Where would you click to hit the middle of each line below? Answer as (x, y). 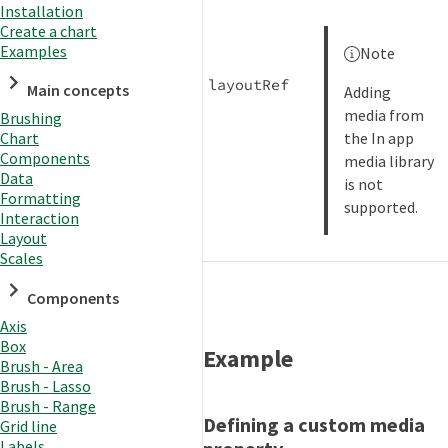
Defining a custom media (314, 425)
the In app (379, 138)
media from (384, 115)
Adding (368, 92)
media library (389, 161)
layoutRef (248, 84)
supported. (381, 207)
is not (364, 184)
